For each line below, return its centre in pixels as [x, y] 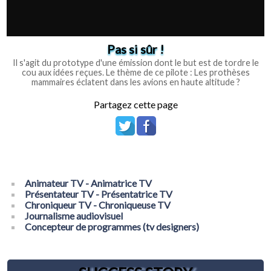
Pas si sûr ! [135, 49]
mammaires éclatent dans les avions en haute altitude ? [135, 82]
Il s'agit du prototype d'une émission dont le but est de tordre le [135, 62]
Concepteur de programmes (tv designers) [112, 226]
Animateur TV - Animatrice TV [89, 183]
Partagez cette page [135, 104]
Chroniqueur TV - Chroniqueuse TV [98, 204]
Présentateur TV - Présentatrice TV [99, 194]
